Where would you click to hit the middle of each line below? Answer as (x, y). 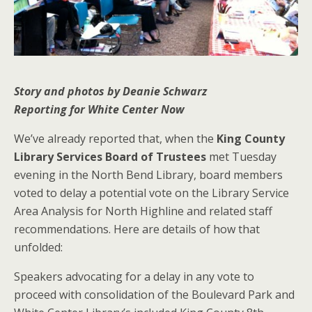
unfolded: (38, 247)
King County (251, 138)
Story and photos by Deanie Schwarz (110, 91)
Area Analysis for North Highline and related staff (143, 211)
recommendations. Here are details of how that (137, 229)
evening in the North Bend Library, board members (148, 174)
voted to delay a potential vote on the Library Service (151, 193)
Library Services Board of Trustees (110, 156)
